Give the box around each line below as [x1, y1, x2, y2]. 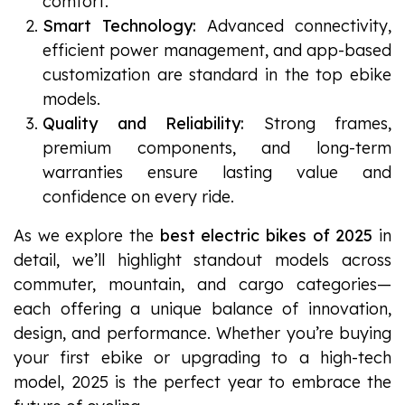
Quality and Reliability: [42, 113, 244, 135]
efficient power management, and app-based [42, 40, 391, 61]
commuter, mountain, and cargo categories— [14, 274, 391, 296]
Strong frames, [244, 113, 391, 135]
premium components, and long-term [42, 137, 391, 159]
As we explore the [14, 225, 160, 247]
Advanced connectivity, [196, 15, 391, 37]
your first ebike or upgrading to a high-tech [14, 347, 391, 369]
